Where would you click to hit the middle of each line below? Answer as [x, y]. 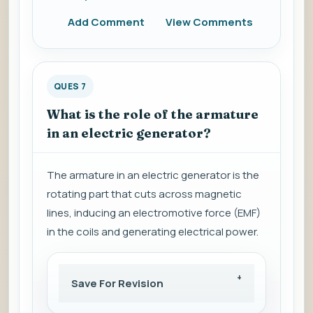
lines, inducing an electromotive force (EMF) [154, 213]
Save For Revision [117, 284]
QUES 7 [70, 87]
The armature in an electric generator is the [153, 175]
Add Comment [106, 22]
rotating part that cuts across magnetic [144, 194]
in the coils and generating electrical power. [153, 232]
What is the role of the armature [153, 115]
